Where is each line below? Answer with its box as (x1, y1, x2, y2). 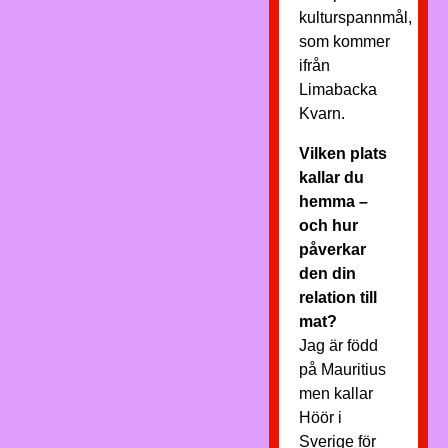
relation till (298, 289, 377, 306)
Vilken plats (298, 145, 387, 162)
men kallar (298, 385, 373, 402)
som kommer (298, 33, 390, 50)
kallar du (298, 169, 364, 186)
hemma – (298, 193, 368, 210)
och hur (298, 217, 358, 234)
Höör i (298, 409, 342, 426)
